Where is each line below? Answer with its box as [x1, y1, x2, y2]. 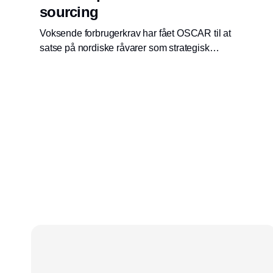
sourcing [40, 3, 99, 20]
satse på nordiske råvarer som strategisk [40, 42, 210, 53]
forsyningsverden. [40, 71, 115, 82]
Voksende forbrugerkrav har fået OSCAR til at [40, 27, 231, 38]
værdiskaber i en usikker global [40, 57, 172, 68]
